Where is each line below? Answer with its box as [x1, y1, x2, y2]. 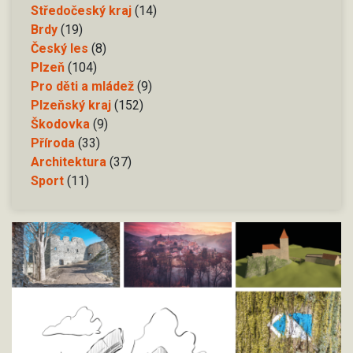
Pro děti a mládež [31, 78, 134, 94]
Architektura [31, 154, 106, 169]
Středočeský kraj [31, 2, 132, 18]
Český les [31, 40, 88, 56]
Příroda [31, 135, 75, 150]
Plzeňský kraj [31, 97, 111, 113]
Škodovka [31, 116, 90, 132]
